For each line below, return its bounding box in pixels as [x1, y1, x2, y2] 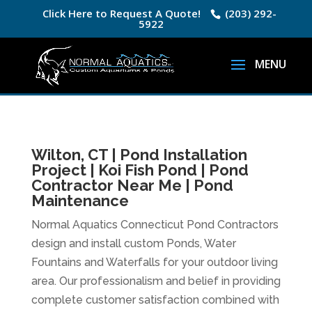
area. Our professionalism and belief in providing [31, 274, 281, 288]
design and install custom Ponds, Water [31, 237, 236, 250]
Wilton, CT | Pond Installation [31, 146, 247, 164]
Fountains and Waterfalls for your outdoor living [31, 256, 278, 269]
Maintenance [31, 192, 129, 210]
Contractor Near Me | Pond [31, 176, 233, 194]
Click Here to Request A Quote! [42, 6, 201, 21]
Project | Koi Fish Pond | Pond [31, 161, 249, 179]
